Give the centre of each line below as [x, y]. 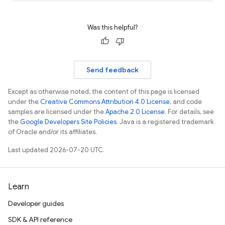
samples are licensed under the [57, 112]
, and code [186, 102]
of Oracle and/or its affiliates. [52, 132]
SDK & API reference [40, 219]
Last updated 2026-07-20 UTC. [56, 150]
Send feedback [113, 70]
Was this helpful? [113, 27]
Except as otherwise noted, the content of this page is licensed [104, 92]
